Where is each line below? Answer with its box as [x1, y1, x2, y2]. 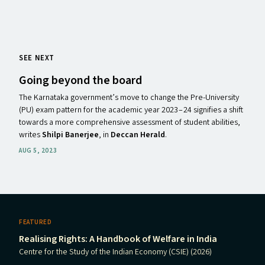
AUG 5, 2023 [19, 146, 57, 155]
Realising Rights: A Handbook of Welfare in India [19, 232, 217, 245]
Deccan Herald [111, 129, 165, 141]
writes [19, 129, 42, 141]
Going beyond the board [19, 72, 142, 89]
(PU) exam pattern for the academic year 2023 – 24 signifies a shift [19, 104, 243, 116]
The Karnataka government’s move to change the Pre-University [19, 92, 239, 104]
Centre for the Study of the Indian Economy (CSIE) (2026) [19, 246, 212, 258]
